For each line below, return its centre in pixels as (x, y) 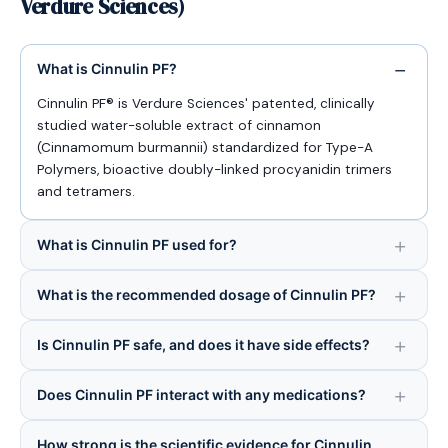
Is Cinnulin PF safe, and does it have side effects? (203, 344)
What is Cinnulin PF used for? (137, 244)
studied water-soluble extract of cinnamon (179, 125)
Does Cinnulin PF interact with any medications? (201, 394)
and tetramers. (86, 191)
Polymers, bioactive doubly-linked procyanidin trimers (214, 169)
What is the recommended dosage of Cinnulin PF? (206, 294)
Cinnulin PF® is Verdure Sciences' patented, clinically (206, 103)
